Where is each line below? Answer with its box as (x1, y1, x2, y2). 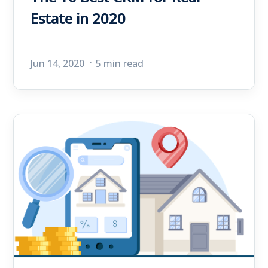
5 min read (96, 57, 144, 70)
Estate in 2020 (31, 8, 126, 28)
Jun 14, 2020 (31, 57, 87, 70)
